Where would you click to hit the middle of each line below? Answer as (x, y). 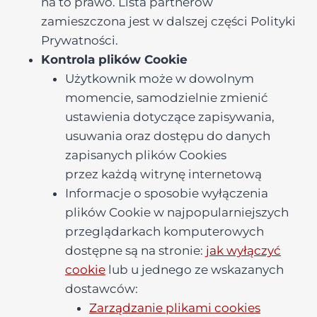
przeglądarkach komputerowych (165, 231)
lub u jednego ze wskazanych (195, 270)
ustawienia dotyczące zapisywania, (170, 117)
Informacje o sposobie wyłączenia (167, 193)
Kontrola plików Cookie (114, 59)
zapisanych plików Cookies (146, 155)
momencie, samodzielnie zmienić (167, 98)
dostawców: (102, 289)
